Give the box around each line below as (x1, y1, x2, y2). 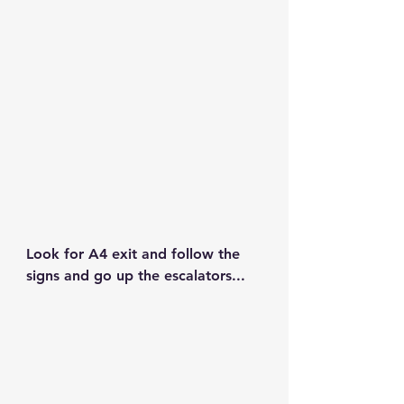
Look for (26, 245, 88, 263)
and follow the (137, 245, 244, 263)
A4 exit (88, 245, 137, 263)
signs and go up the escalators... (26, 267, 245, 285)
